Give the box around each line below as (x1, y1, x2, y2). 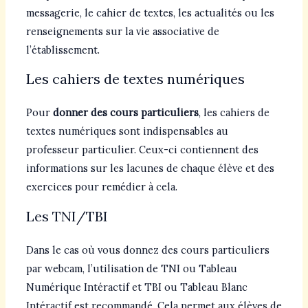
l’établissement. (25, 43, 100, 56)
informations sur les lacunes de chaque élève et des (25, 162, 274, 175)
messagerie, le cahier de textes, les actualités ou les (25, 5, 274, 19)
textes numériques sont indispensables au (25, 124, 228, 138)
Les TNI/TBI (25, 207, 108, 225)
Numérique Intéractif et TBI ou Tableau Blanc (25, 280, 247, 294)
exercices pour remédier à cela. (25, 180, 177, 194)
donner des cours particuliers (52, 106, 199, 120)
